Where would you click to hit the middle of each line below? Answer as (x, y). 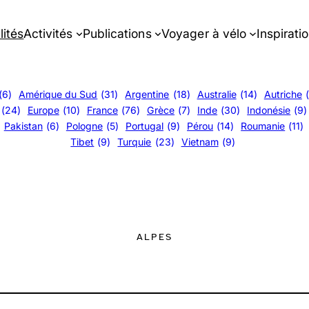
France (102, 110)
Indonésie (269, 110)
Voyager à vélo (204, 33)
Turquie (134, 142)
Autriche (283, 94)
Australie (217, 94)
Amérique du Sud (58, 94)
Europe (43, 110)
